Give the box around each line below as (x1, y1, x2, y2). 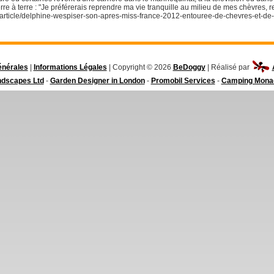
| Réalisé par (205, 63, 251, 72)
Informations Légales (33, 63, 107, 72)
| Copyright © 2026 (106, 63, 173, 72)
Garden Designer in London (50, 76, 145, 85)
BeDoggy (172, 63, 206, 72)
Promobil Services (150, 76, 215, 85)
